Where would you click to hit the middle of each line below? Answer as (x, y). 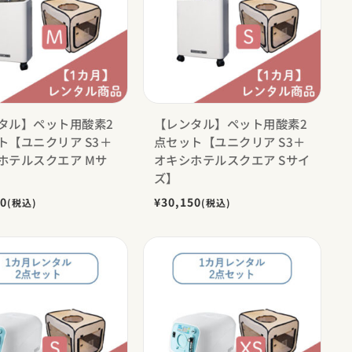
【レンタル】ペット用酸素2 (231, 123)
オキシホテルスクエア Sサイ (232, 159)
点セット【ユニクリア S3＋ (229, 141)
